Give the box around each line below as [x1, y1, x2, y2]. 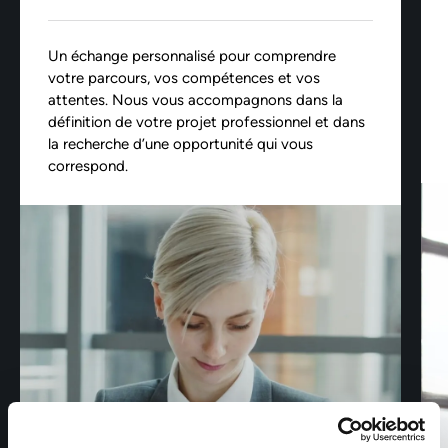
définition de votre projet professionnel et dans [48, 113, 365, 130]
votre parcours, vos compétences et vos [48, 69, 320, 86]
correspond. [48, 157, 128, 174]
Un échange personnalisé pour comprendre [48, 47, 336, 64]
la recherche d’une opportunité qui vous [48, 135, 313, 152]
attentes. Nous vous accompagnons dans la [48, 91, 343, 108]
